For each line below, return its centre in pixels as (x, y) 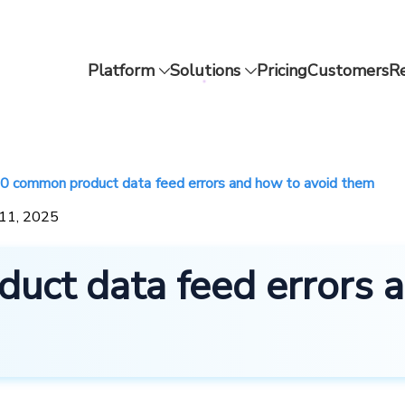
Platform (121, 71)
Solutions (206, 71)
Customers (348, 71)
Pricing (283, 71)
